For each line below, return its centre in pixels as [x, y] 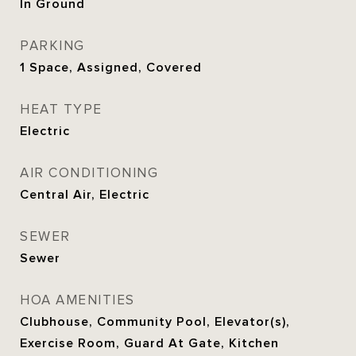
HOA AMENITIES [77, 300]
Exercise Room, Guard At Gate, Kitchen [149, 343]
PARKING [52, 46]
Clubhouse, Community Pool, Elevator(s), [155, 322]
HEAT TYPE [61, 110]
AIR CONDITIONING [89, 173]
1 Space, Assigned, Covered [111, 68]
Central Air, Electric [85, 195]
